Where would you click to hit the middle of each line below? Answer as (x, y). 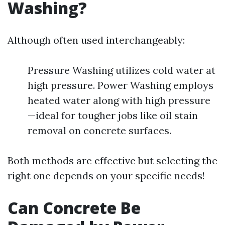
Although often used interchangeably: (96, 40)
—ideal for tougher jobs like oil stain (113, 115)
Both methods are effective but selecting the (113, 160)
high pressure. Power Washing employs (121, 85)
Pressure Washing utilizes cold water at (122, 70)
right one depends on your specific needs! (106, 176)
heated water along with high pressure (119, 100)
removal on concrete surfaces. (99, 130)
